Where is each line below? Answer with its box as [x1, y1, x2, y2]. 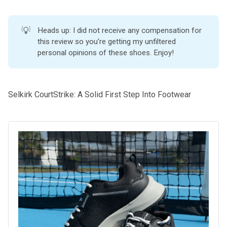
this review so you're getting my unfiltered [37, 37, 176, 47]
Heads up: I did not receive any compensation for [37, 26, 202, 35]
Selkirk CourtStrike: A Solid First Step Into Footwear [8, 89, 191, 99]
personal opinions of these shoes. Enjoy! [37, 48, 174, 58]
